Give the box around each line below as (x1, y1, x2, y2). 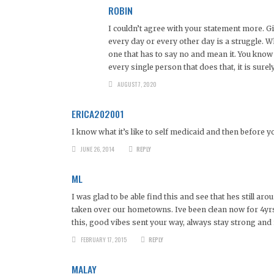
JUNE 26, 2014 (80, 144, 114, 154)
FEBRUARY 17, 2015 (80, 234, 127, 244)
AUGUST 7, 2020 (117, 79, 157, 89)
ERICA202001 (72, 106, 124, 121)
